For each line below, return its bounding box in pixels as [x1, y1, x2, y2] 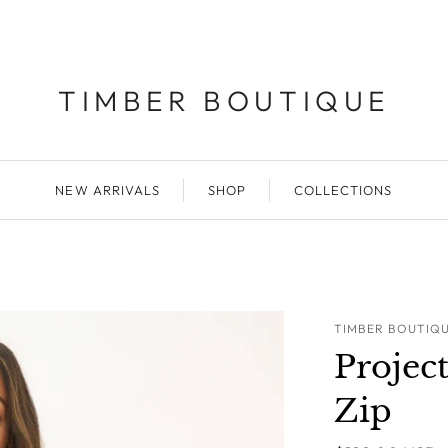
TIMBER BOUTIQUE [58, 83, 390, 118]
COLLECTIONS [294, 182, 393, 198]
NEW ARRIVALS [55, 182, 160, 198]
